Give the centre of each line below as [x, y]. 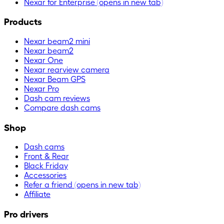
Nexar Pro [41, 88]
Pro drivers [26, 214]
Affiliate [37, 194]
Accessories [45, 175]
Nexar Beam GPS [55, 78]
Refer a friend [48, 184]
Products [23, 21]
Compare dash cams [62, 107]
